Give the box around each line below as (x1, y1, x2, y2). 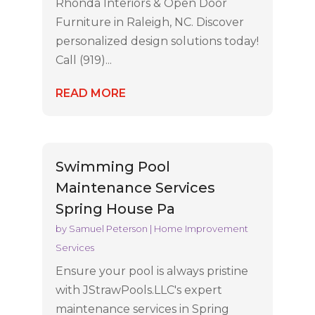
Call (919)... (55, 53, 112, 67)
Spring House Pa (55, 200, 175, 217)
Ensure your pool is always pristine (55, 264, 248, 278)
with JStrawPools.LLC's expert (55, 283, 222, 297)
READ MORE (55, 86, 126, 101)
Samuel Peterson (68, 222, 148, 234)
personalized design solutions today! (55, 34, 259, 49)
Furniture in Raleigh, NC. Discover (55, 15, 244, 30)
